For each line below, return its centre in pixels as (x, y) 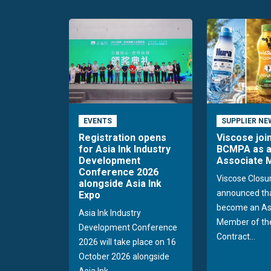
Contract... (236, 237)
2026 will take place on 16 (127, 242)
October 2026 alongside (124, 257)
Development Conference (128, 228)
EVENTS (97, 121)
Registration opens (122, 138)
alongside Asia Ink (120, 184)
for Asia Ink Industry (125, 149)
